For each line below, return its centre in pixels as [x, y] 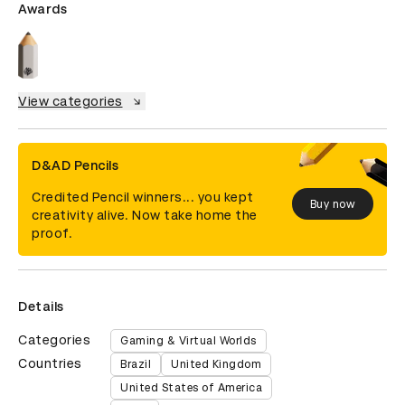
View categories [71, 102]
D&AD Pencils [75, 166]
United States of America [191, 388]
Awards [42, 9]
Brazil [136, 365]
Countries [50, 364]
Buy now [332, 204]
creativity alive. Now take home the [145, 216]
